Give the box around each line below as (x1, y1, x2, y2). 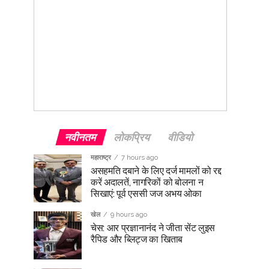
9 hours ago (110, 210, 147, 219)
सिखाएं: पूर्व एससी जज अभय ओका (91, 188, 202, 199)
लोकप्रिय (113, 131, 153, 144)
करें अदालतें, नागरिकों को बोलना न (91, 177, 204, 188)
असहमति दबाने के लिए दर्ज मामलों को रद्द (91, 165, 222, 177)
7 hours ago (121, 153, 158, 162)
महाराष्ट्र (91, 153, 111, 162)
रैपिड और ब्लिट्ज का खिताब (91, 234, 183, 245)
